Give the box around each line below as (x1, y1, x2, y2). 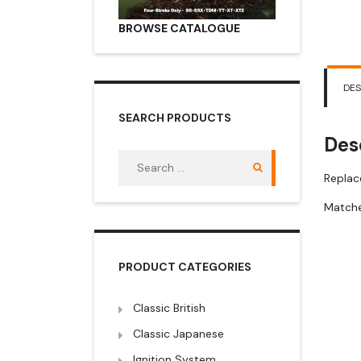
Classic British (133, 300, 205, 315)
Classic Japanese (133, 326, 224, 341)
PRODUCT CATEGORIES (118, 259, 251, 274)
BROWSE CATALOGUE (118, 20, 240, 35)
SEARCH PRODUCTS (118, 110, 231, 125)
